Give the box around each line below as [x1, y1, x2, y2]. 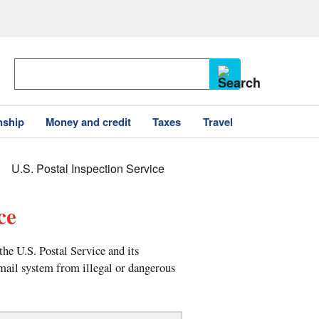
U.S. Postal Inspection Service [11, 160, 165, 177]
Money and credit [46, 114, 132, 130]
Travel [202, 114, 233, 130]
